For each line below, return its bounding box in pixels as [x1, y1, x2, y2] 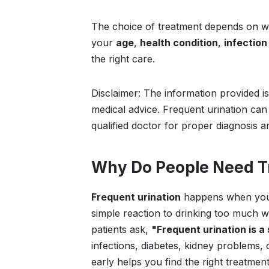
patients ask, [91, 223, 151, 235]
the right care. [91, 53, 155, 65]
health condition [140, 37, 218, 49]
